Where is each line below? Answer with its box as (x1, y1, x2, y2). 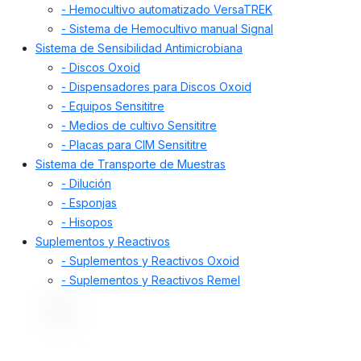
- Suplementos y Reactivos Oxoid (61, 254, 239, 268)
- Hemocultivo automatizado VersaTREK (61, 2, 272, 17)
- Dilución (61, 176, 111, 191)
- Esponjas (61, 196, 117, 210)
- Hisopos (61, 215, 113, 230)
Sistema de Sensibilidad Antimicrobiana (35, 41, 243, 56)
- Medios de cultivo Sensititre (61, 118, 217, 133)
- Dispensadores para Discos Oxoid (61, 80, 251, 94)
